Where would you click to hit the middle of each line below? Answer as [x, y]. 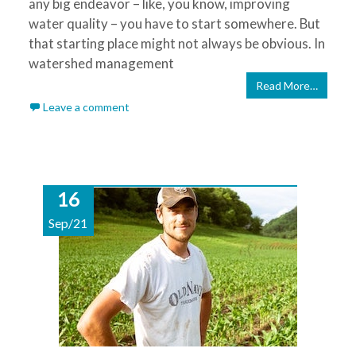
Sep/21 [68, 223]
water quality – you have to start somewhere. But [174, 23]
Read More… [287, 85]
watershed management [101, 63]
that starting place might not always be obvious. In [176, 43]
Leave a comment [86, 107]
